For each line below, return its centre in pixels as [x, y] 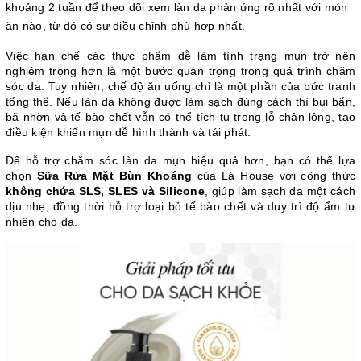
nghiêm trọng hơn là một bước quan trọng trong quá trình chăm [180, 71]
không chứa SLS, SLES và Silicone [105, 191]
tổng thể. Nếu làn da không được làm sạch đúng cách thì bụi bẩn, [180, 101]
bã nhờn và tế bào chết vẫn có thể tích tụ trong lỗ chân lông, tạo [180, 116]
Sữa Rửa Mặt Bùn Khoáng [114, 175]
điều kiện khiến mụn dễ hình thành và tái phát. [129, 132]
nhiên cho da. [42, 221]
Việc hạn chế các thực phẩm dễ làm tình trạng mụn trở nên [180, 55]
